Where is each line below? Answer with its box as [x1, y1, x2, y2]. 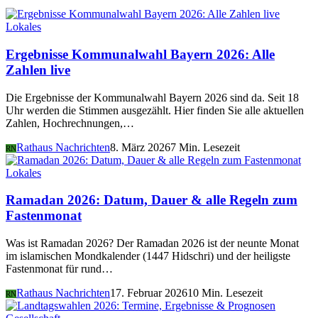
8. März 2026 [110, 141, 170, 153]
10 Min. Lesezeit [187, 287, 263, 300]
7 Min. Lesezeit [170, 141, 240, 153]
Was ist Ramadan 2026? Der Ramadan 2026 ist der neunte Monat [6, 237, 299, 250]
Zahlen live [6, 62, 70, 77]
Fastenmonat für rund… [6, 263, 113, 275]
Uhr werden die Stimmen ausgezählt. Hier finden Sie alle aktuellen [6, 104, 304, 116]
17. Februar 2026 [110, 287, 187, 300]
